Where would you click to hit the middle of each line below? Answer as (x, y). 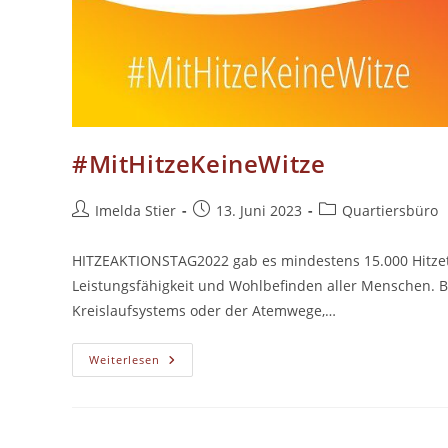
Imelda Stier (135, 210)
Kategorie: (352, 230)
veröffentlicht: (239, 230)
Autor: (91, 230)
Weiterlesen (124, 359)
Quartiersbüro (390, 210)
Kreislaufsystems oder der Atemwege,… (204, 310)
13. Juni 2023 (259, 210)
